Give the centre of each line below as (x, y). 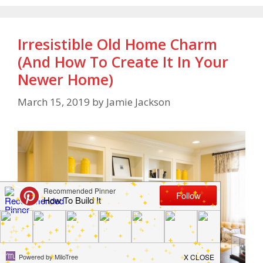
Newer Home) (65, 80)
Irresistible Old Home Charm (117, 44)
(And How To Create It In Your (123, 62)
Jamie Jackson (138, 102)
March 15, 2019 (54, 102)
